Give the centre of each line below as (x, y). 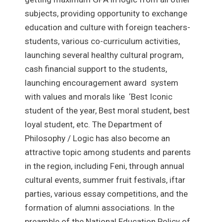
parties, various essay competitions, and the (106, 194)
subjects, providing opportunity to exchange (106, 13)
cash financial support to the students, (96, 69)
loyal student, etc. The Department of (94, 124)
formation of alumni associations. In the (100, 207)
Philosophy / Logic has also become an (97, 138)
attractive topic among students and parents (108, 152)
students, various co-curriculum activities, (102, 41)
